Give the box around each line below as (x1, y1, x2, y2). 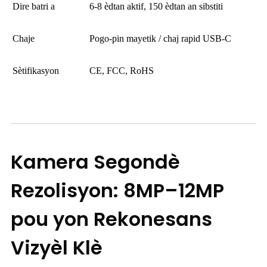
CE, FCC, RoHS (89, 66, 154, 76)
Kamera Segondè (11, 148, 180, 176)
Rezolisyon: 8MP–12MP (11, 177, 224, 204)
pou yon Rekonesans (11, 206, 212, 233)
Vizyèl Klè (11, 234, 103, 262)
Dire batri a (13, 1, 55, 12)
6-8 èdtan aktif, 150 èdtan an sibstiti (89, 1, 223, 12)
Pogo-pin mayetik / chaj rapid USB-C (89, 33, 231, 44)
